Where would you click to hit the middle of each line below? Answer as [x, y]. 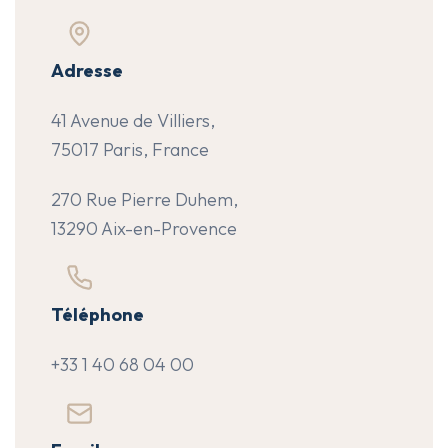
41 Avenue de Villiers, [133, 120]
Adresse [87, 70]
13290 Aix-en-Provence [144, 228]
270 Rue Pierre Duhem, [144, 199]
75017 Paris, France [130, 149]
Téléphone [97, 314]
